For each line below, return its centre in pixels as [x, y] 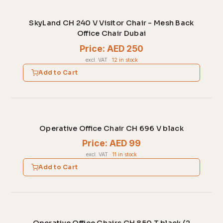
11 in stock [125, 155]
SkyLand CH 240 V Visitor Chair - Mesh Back [111, 23]
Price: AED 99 [111, 143]
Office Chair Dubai [111, 34]
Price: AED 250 [111, 48]
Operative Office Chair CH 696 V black [111, 128]
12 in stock [125, 60]
